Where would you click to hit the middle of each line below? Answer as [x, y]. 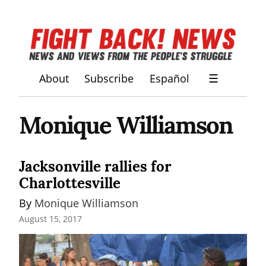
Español [169, 79]
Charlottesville [70, 183]
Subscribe [109, 79]
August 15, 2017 [50, 219]
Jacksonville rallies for [95, 166]
